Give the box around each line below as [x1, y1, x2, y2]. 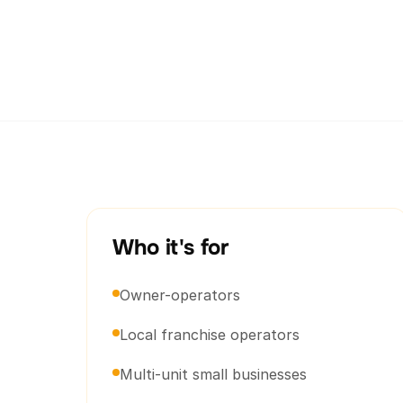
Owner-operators [120, 286, 240, 304]
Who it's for [112, 234, 228, 261]
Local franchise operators [120, 326, 300, 344]
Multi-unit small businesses [120, 365, 307, 383]
